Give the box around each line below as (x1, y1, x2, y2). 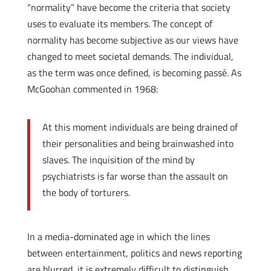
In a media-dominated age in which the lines (27, 229, 210, 244)
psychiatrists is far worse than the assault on (42, 169, 228, 183)
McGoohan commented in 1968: (27, 82, 158, 96)
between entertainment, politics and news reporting (27, 246, 242, 260)
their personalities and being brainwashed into (42, 136, 233, 151)
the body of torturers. (42, 185, 130, 200)
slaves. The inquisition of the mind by (42, 152, 195, 167)
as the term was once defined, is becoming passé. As (27, 65, 241, 80)
